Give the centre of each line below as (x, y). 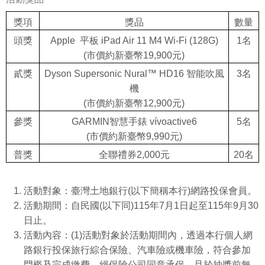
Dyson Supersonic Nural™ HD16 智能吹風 (134, 73)
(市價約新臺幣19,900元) (134, 55)
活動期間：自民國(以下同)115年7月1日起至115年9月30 (141, 206)
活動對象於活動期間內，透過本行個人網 (167, 235)
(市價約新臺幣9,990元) (134, 136)
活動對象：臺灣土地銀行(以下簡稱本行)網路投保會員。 (140, 191)
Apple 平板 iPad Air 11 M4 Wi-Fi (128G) (134, 40)
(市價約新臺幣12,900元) (134, 103)
